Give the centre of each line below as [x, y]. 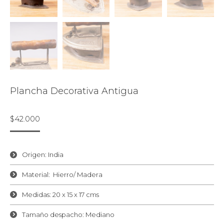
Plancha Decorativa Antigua [74, 91]
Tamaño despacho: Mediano [68, 214]
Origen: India [43, 154]
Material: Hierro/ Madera [62, 174]
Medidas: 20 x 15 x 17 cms [60, 194]
